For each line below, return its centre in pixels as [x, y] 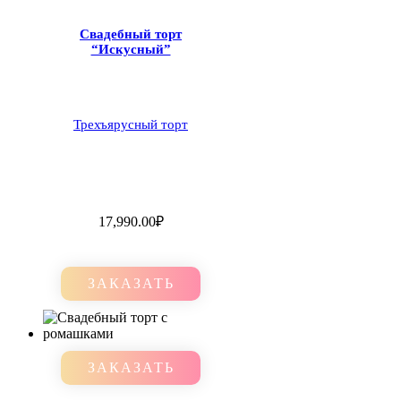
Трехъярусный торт [131, 125]
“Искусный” [131, 50]
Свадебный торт [131, 34]
